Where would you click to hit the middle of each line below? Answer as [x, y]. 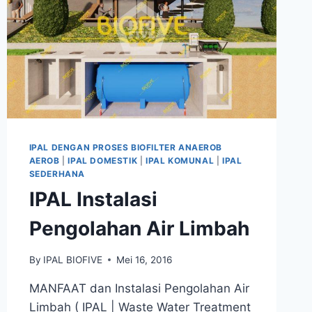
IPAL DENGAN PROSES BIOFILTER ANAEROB [126, 148]
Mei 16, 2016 [144, 259]
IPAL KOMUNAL [180, 161]
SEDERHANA [57, 174]
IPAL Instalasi [93, 200]
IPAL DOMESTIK [103, 161]
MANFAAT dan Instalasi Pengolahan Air [139, 288]
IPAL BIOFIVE [72, 259]
